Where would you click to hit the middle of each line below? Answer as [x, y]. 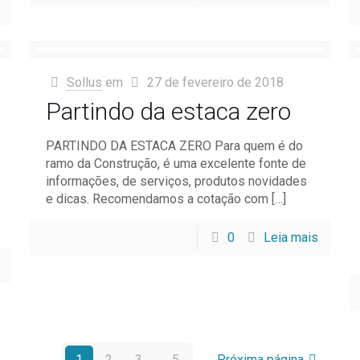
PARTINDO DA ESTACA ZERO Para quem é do [174, 146]
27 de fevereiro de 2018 [216, 82]
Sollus [84, 82]
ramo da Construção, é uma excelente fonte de [176, 164]
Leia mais [291, 237]
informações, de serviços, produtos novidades [176, 181]
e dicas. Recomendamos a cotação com [157, 199]
